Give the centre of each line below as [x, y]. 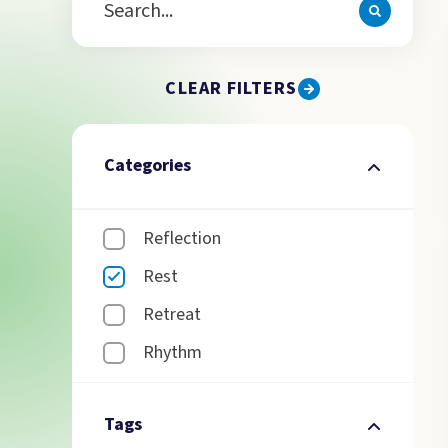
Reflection [182, 238]
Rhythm [172, 352]
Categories [147, 165]
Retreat [172, 314]
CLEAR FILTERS [231, 88]
